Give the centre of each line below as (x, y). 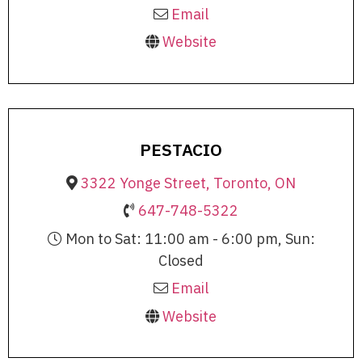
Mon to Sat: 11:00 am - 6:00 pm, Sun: (188, 238)
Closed (181, 260)
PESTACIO (181, 149)
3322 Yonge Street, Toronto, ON (188, 183)
